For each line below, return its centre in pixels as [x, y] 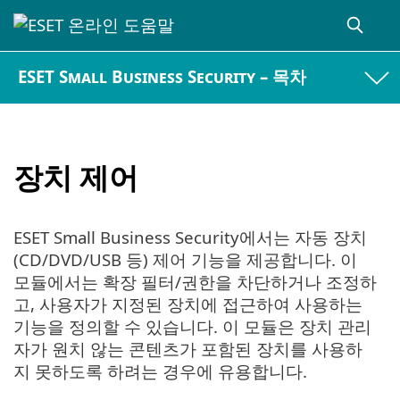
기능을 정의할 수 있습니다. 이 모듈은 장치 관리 [192, 327]
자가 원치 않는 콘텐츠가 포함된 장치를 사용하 [188, 349]
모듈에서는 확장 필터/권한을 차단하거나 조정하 [195, 282]
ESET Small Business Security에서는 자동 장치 [190, 237]
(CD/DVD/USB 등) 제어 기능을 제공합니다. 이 [185, 260]
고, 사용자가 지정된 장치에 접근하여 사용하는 [188, 304]
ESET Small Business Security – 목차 [162, 77]
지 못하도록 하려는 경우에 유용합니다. [160, 371]
